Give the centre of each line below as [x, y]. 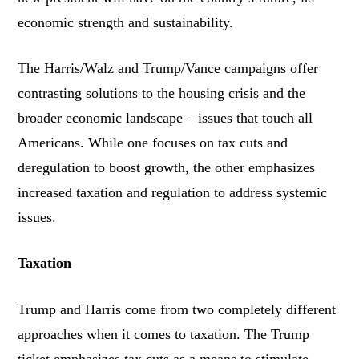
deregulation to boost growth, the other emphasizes [167, 168]
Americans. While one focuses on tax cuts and [153, 143]
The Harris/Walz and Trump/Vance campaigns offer [168, 69]
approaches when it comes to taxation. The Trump [164, 334]
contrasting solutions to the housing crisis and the [162, 93]
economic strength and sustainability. [126, 22]
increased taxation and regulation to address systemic [173, 193]
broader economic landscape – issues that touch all [165, 118]
